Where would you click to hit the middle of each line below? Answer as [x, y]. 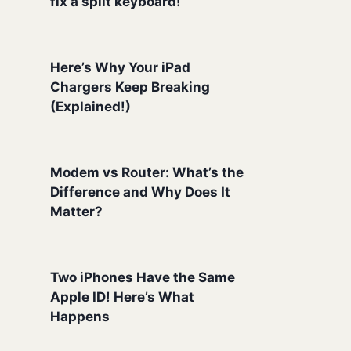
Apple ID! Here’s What [123, 297]
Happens [80, 316]
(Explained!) [91, 106]
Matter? [77, 211]
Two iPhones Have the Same [143, 277]
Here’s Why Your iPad [121, 67]
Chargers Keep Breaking [130, 87]
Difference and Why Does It [141, 192]
